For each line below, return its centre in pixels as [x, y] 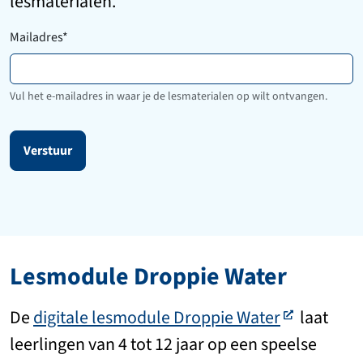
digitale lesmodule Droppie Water [157, 318]
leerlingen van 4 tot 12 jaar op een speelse [163, 344]
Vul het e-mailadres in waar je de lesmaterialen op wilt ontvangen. [169, 96]
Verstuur [48, 151]
